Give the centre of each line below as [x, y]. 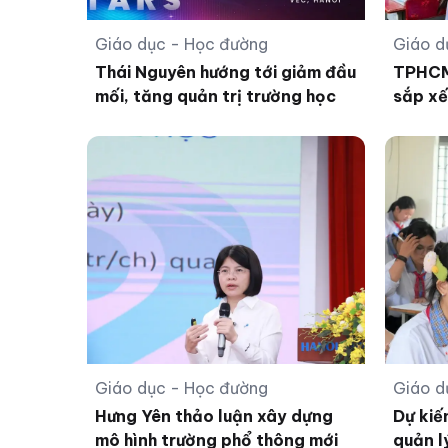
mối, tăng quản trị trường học [215, 96]
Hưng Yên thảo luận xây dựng [214, 416]
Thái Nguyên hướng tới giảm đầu [225, 72]
